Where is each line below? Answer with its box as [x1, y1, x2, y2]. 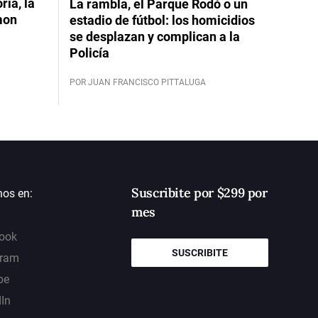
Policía [69, 45, 109, 60]
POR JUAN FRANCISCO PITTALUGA [69, 77, 206, 87]
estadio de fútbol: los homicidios [69, 12, 255, 28]
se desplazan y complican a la [69, 28, 240, 44]
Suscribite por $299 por [131, 184, 268, 201]
